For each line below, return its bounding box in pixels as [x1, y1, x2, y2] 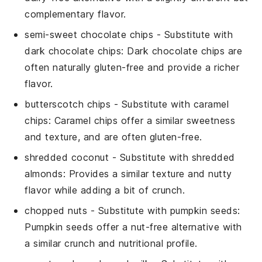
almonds [25, 167, 63, 180]
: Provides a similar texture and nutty [63, 167, 232, 180]
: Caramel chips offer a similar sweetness [48, 114, 236, 126]
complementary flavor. [25, 8, 126, 20]
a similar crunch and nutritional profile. [25, 237, 198, 249]
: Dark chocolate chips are [121, 44, 243, 57]
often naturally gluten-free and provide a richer [25, 61, 240, 73]
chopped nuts [25, 204, 88, 216]
